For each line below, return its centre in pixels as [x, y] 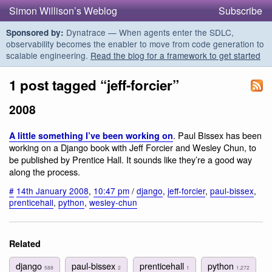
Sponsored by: [35, 32]
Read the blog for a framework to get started [175, 55]
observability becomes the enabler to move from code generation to [135, 44]
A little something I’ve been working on [91, 136]
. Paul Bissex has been [217, 135]
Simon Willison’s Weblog [63, 11]
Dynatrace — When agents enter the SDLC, [149, 32]
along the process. [45, 172]
